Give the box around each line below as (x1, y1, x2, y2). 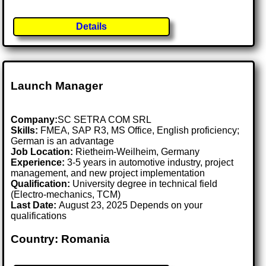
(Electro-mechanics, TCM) (11, 189, 121, 199)
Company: (11, 114, 58, 125)
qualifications (11, 210, 67, 221)
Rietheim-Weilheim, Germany (75, 146, 200, 157)
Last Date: (11, 199, 59, 210)
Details (76, 21, 107, 32)
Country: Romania (11, 232, 110, 245)
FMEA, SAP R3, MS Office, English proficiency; (38, 125, 240, 135)
